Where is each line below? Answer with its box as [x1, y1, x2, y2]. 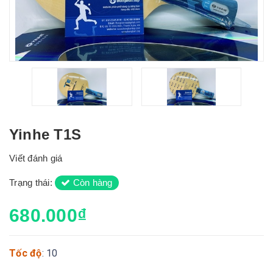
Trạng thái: [9, 177, 55, 188]
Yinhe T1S [9, 126, 82, 143]
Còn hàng [70, 177, 113, 188]
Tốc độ [9, 247, 42, 259]
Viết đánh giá [9, 153, 63, 163]
